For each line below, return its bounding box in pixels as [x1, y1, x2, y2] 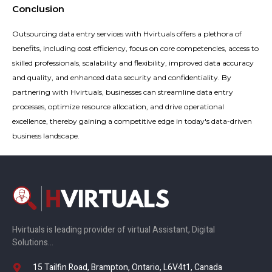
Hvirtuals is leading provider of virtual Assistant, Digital [12, 223, 215, 237]
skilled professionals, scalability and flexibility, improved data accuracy [12, 58, 254, 67]
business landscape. [12, 131, 80, 140]
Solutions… [12, 236, 53, 250]
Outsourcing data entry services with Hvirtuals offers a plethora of [12, 29, 242, 38]
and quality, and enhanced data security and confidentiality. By [12, 72, 231, 82]
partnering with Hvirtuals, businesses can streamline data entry [12, 87, 233, 97]
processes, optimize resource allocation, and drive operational [12, 101, 224, 111]
